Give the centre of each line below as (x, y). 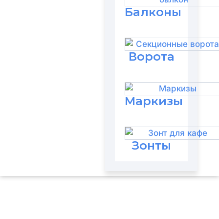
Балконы (153, 12)
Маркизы (154, 101)
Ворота (151, 56)
